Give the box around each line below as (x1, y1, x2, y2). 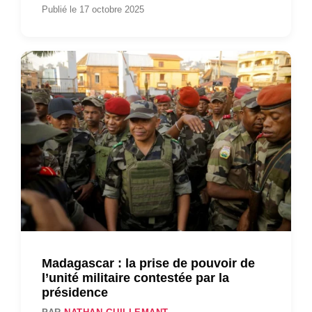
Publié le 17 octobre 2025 (42, 4, 144, 15)
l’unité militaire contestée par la (42, 271, 229, 286)
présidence (42, 286, 111, 300)
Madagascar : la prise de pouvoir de (42, 256, 255, 271)
